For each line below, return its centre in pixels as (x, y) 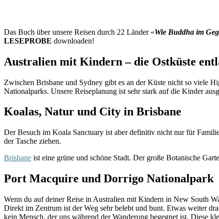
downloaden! (73, 41)
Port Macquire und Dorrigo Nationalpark (109, 179)
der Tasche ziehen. (33, 141)
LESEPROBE (28, 41)
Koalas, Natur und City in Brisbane (93, 112)
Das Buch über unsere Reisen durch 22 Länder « (79, 32)
